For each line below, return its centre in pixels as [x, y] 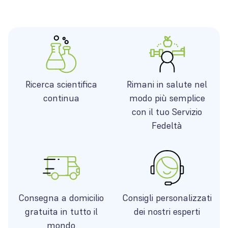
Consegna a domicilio [61, 198]
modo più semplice [167, 98]
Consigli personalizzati [167, 198]
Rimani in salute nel [167, 84]
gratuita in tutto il [61, 211]
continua [61, 98]
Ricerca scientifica [61, 84]
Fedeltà [167, 125]
